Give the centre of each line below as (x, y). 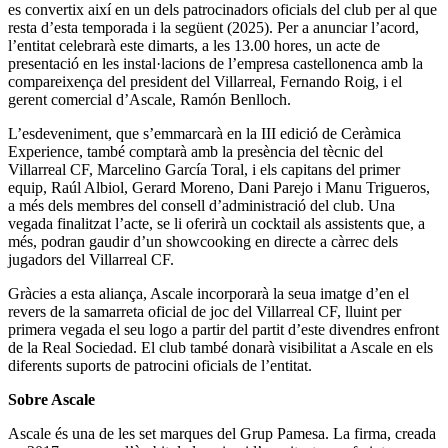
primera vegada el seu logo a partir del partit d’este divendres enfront (223, 329)
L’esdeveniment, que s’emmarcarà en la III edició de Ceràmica (204, 133)
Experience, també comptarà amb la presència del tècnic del (195, 151)
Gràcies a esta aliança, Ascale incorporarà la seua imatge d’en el (208, 293)
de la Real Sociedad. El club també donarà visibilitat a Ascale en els (220, 347)
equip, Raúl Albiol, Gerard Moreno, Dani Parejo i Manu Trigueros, (219, 187)
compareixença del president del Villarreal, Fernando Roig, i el (205, 81)
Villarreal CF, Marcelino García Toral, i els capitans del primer (204, 169)
